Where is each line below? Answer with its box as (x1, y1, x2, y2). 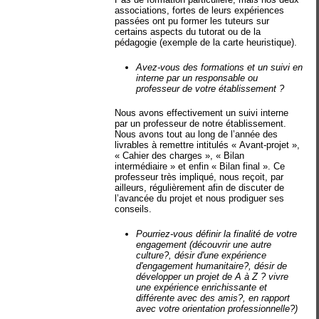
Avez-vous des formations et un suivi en (136, 61, 303, 73)
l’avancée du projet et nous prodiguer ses (115, 193, 285, 204)
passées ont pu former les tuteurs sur (115, 16, 270, 26)
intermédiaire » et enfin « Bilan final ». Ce (115, 161, 286, 172)
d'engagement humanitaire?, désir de (136, 260, 288, 271)
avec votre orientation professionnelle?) (136, 303, 301, 314)
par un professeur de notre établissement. (115, 118, 287, 129)
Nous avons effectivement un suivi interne (115, 108, 289, 118)
